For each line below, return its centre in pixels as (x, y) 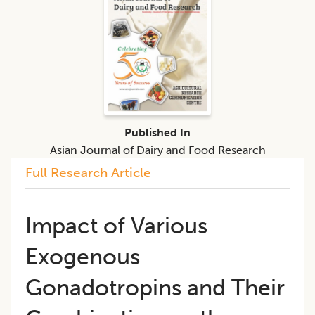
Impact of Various (116, 225)
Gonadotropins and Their (155, 287)
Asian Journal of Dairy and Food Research (157, 150)
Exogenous (83, 256)
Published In (157, 132)
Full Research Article (88, 172)
